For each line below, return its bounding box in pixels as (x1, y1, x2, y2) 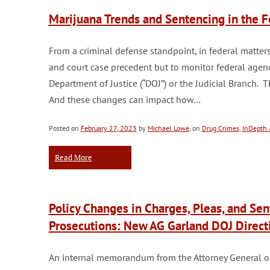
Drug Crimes (201, 124, 239, 133)
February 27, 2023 (80, 124, 137, 133)
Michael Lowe (147, 124, 189, 133)
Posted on (48, 124, 81, 133)
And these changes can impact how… (48, 93, 201, 105)
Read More (54, 152, 92, 163)
